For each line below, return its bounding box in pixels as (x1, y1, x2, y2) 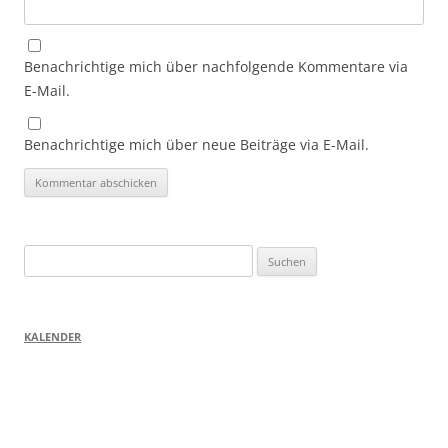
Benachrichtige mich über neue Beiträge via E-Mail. (24, 135, 369, 155)
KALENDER (24, 329, 81, 345)
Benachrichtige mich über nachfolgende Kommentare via (24, 57, 408, 77)
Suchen (23, 247, 67, 266)
